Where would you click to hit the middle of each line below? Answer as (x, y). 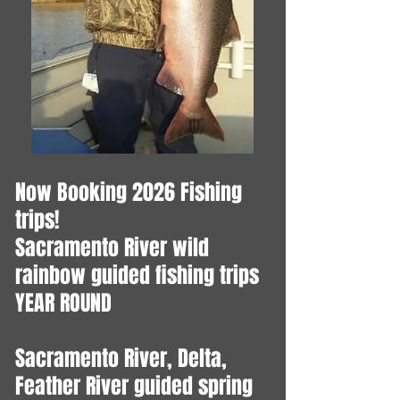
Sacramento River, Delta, (121, 359)
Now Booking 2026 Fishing (129, 193)
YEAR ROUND (63, 304)
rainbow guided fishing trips (137, 276)
